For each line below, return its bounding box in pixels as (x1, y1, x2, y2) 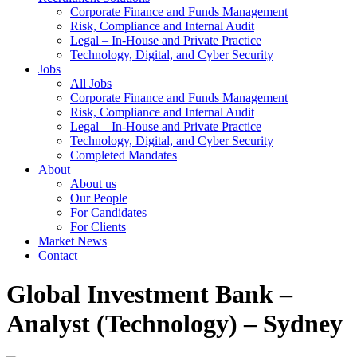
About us (70, 177, 116, 190)
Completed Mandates (70, 148, 177, 162)
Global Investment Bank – (6, 280, 292, 309)
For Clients (70, 220, 126, 233)
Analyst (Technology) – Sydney (6, 309, 343, 339)
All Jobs (70, 76, 112, 90)
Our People (70, 191, 127, 205)
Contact (38, 249, 77, 262)
